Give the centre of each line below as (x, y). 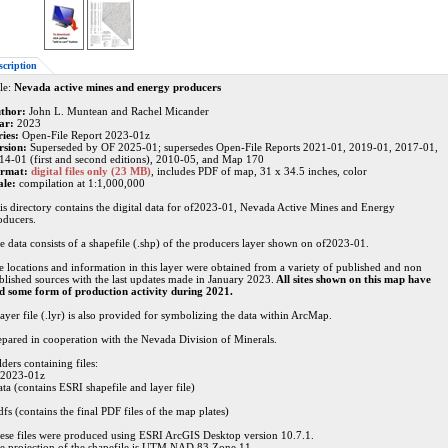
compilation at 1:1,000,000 (80, 183)
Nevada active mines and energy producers (117, 87)
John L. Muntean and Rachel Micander (117, 111)
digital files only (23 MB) (90, 171)
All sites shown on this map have (352, 279)
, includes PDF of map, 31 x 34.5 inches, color (258, 171)
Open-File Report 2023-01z (84, 135)
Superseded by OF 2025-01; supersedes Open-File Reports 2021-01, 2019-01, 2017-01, (233, 147)
